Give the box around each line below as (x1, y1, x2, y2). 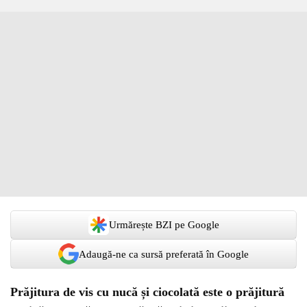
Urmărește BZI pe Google (108, 219, 219, 230)
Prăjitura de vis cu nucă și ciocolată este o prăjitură (10, 285, 284, 299)
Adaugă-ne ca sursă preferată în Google (79, 248, 249, 260)
